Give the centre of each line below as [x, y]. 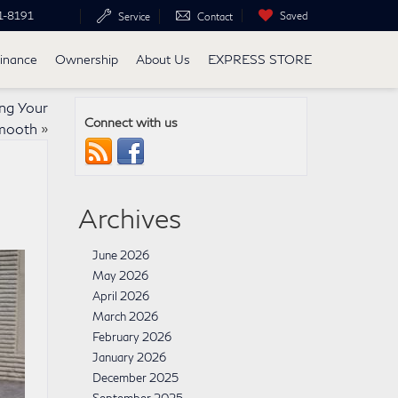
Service [134, 16]
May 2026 [120, 275]
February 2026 [131, 337]
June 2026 [120, 255]
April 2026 [120, 296]
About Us [163, 60]
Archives [129, 218]
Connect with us [131, 122]
